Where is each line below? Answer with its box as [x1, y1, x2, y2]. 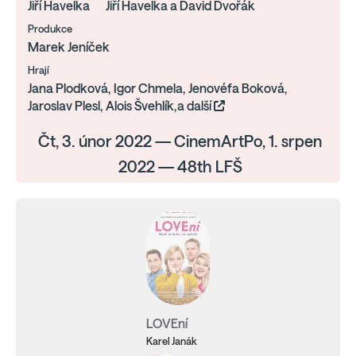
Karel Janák [146, 335, 197, 347]
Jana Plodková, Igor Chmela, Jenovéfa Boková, [28, 81, 288, 95]
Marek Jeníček [28, 40, 110, 54]
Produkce [28, 23, 72, 35]
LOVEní [146, 316, 188, 331]
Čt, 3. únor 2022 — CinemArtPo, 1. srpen [38, 132, 322, 150]
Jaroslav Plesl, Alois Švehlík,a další [28, 99, 214, 113]
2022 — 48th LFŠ [118, 157, 242, 176]
